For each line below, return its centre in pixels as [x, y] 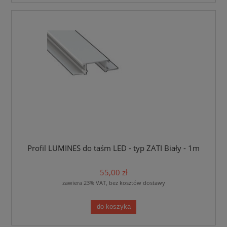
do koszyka [113, 206]
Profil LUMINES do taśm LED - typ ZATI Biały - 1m [113, 148]
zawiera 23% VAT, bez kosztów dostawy [113, 183]
